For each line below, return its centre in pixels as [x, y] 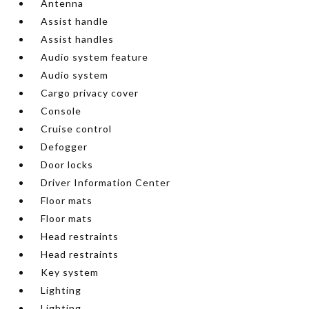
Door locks [67, 165]
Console [61, 111]
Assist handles [78, 39]
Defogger [64, 147]
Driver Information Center [106, 182]
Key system [70, 272]
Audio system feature [95, 57]
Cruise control [77, 129]
